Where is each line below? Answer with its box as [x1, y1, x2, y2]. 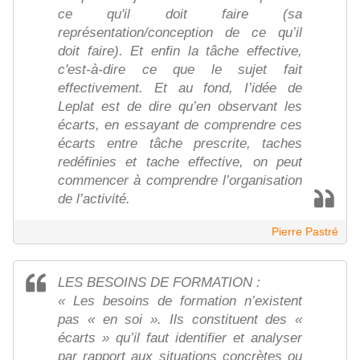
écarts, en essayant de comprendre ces [58, 117, 302, 133]
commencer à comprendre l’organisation [58, 173, 302, 189]
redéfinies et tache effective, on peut [58, 154, 302, 170]
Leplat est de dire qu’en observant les [58, 99, 302, 115]
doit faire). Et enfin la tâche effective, [58, 43, 302, 59]
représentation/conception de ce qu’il [58, 25, 302, 41]
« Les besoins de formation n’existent [58, 293, 302, 309]
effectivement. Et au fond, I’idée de [58, 80, 302, 96]
